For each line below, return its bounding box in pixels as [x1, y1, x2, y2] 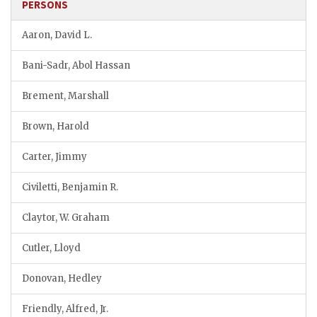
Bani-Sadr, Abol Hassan [22, 59, 130, 71]
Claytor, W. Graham [22, 211, 110, 224]
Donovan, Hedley [22, 272, 102, 284]
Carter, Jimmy [22, 150, 87, 163]
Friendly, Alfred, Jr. [22, 302, 108, 315]
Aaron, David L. [22, 28, 92, 41]
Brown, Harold [22, 120, 89, 132]
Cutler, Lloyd [22, 241, 81, 254]
